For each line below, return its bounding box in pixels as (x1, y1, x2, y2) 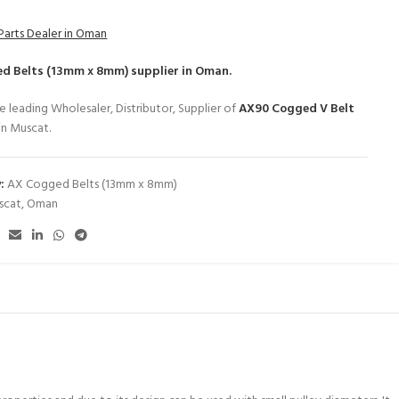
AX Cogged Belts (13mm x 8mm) (7, 175, 178, 195)
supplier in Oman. (128, 61, 232, 82)
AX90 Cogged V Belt (239, 99, 355, 119)
